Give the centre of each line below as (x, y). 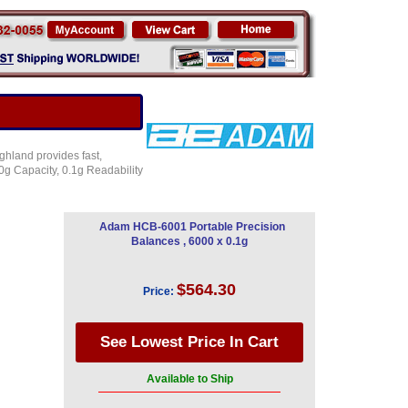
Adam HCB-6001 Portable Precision (192, 227)
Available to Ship (189, 379)
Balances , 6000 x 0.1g (189, 241)
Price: (158, 291)
